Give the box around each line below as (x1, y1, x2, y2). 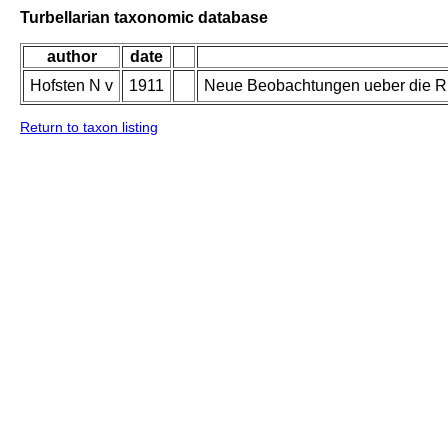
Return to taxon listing (20, 119, 158, 136)
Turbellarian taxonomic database (20, 8, 268, 26)
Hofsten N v (30, 77, 113, 95)
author (46, 48, 97, 66)
